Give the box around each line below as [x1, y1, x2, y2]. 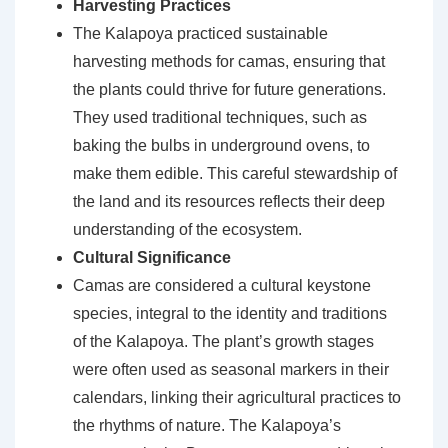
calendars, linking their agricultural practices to [73, 389, 401, 407]
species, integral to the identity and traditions [73, 305, 387, 323]
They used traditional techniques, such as [73, 109, 367, 127]
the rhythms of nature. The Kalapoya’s [73, 417, 341, 435]
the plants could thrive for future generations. [73, 81, 386, 99]
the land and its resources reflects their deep [73, 193, 385, 211]
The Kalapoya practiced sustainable [73, 25, 328, 43]
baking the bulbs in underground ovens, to [73, 137, 370, 155]
